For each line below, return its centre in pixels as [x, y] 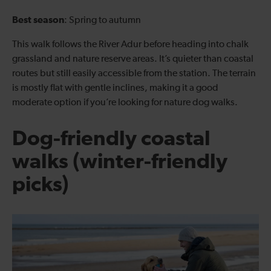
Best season [38, 20]
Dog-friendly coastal [111, 139]
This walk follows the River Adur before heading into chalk [130, 44]
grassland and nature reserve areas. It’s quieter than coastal [133, 59]
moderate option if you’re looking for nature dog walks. [125, 103]
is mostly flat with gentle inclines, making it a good [115, 88]
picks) [41, 184]
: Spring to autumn [103, 20]
